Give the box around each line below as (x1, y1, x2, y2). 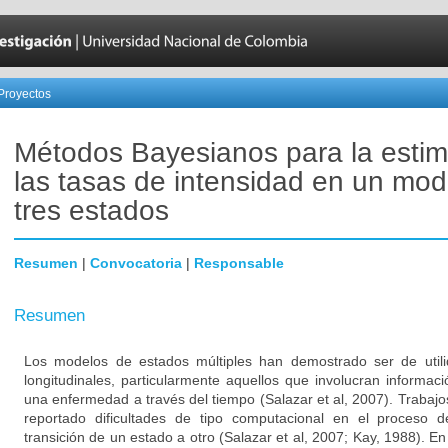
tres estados (14, 195, 169, 226)
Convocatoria (90, 255, 182, 271)
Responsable (194, 255, 284, 271)
